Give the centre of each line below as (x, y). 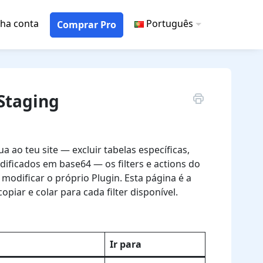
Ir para (126, 244)
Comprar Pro (86, 24)
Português (170, 23)
